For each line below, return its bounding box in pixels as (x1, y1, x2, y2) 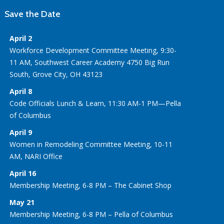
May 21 (9, 197, 35, 207)
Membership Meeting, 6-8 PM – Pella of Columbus (9, 209, 173, 219)
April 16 (9, 168, 36, 178)
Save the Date (4, 8, 61, 20)
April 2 (9, 33, 32, 43)
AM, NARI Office (9, 151, 63, 161)
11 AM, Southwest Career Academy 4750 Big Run (9, 57, 170, 67)
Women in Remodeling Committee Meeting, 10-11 (9, 139, 173, 149)
